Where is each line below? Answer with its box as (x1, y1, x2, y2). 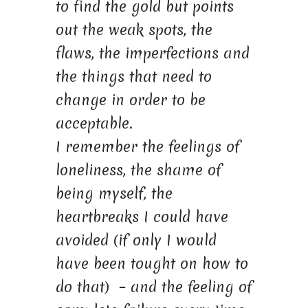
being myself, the (55, 183, 173, 203)
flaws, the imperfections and (55, 43, 250, 63)
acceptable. (55, 113, 133, 133)
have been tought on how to (55, 253, 248, 274)
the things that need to (55, 66, 212, 87)
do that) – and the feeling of (55, 276, 252, 297)
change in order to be (55, 89, 206, 110)
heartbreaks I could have (55, 206, 228, 227)
